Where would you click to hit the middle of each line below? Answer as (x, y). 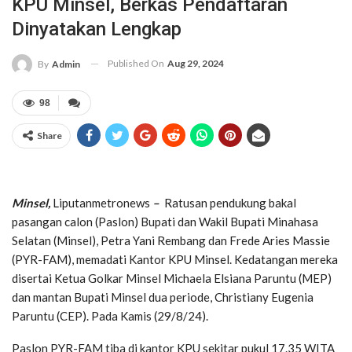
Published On (137, 63)
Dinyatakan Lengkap (97, 29)
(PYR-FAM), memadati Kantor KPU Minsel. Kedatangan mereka (175, 259)
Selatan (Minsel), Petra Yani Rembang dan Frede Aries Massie (171, 240)
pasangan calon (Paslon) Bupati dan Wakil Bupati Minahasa (165, 221)
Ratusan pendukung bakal (229, 202)
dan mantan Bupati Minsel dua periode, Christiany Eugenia (163, 297)
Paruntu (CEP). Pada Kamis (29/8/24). (110, 315)
